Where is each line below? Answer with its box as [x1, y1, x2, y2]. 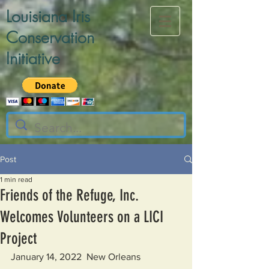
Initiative [6, 48, 60, 69]
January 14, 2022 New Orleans [11, 252, 141, 262]
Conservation [6, 27, 94, 48]
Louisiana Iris [6, 6, 90, 27]
